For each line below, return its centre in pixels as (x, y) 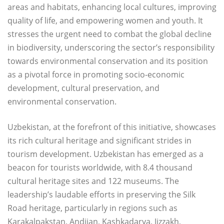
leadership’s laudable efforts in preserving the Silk (101, 195)
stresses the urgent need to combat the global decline (109, 34)
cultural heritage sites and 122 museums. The (93, 181)
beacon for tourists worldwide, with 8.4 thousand (100, 168)
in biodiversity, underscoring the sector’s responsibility (111, 48)
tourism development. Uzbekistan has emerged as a (105, 154)
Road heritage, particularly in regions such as (92, 208)
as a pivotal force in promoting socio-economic (96, 75)
